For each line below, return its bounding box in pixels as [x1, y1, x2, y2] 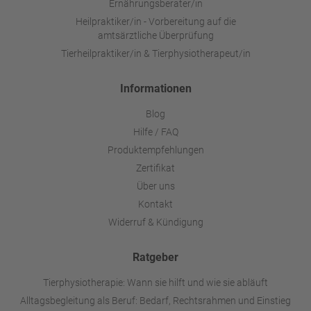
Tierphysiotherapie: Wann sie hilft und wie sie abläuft [43, 276, 268, 288]
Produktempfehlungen [107, 144, 204, 155]
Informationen [119, 81, 192, 95]
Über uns [136, 180, 175, 192]
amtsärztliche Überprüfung [97, 29, 214, 41]
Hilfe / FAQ [133, 126, 178, 137]
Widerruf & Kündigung [108, 216, 203, 228]
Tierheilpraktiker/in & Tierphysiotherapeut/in [60, 47, 251, 59]
